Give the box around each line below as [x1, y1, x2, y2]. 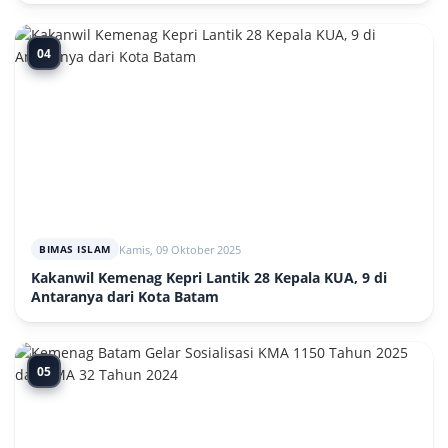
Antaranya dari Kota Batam [31, 287, 219, 306]
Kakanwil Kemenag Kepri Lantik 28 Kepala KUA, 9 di [31, 268, 387, 287]
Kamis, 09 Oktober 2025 [118, 241, 241, 257]
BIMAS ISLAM [39, 242, 111, 256]
